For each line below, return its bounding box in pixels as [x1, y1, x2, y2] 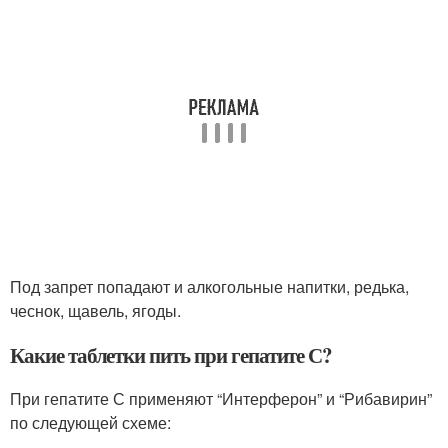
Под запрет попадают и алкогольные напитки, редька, [10, 275, 409, 299]
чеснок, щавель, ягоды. [10, 299, 181, 323]
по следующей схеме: [10, 411, 171, 435]
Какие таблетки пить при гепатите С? [10, 340, 333, 371]
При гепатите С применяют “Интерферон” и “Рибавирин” [10, 387, 432, 411]
